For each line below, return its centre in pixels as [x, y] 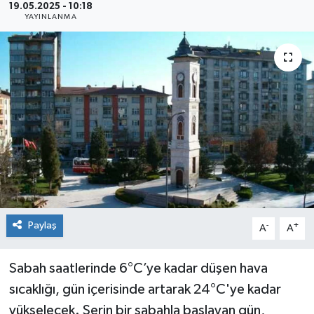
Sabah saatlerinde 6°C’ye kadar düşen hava [138, 268]
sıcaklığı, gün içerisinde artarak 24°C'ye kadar [145, 289]
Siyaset [59, 25]
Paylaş [42, 225]
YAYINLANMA [50, 16]
